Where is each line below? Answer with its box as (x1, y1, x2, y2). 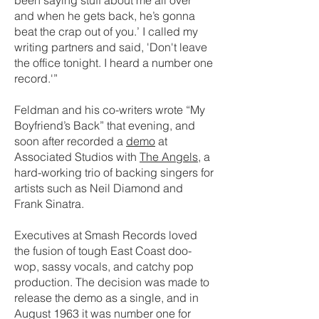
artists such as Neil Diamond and (14, 181, 183, 195)
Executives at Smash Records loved (14, 228, 197, 242)
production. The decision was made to (14, 275, 209, 289)
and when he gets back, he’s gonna (14, 9, 195, 23)
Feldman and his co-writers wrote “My (14, 103, 205, 117)
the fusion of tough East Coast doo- (14, 244, 192, 258)
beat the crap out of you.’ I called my (14, 24, 198, 38)
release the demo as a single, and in (14, 291, 199, 305)
